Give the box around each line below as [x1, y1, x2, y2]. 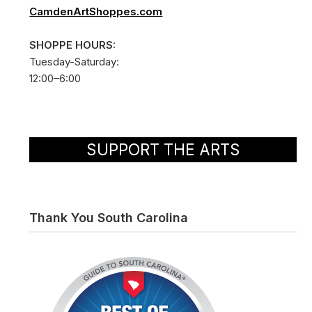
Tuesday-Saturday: [29, 54, 120, 68]
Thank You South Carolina [29, 210, 189, 226]
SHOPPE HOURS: [29, 38, 116, 52]
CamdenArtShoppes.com [29, 4, 163, 18]
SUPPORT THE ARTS [86, 140, 240, 159]
